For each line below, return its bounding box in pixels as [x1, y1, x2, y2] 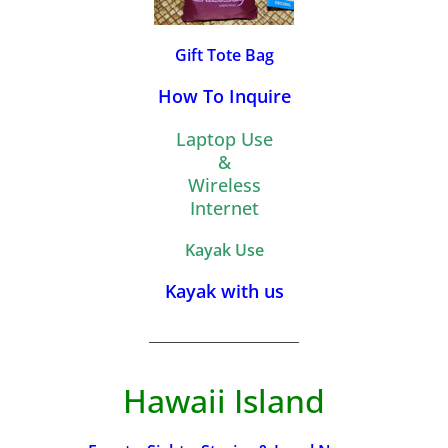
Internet [189, 196, 259, 221]
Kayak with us [164, 279, 284, 304]
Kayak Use [184, 239, 264, 262]
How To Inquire [157, 84, 291, 109]
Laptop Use [175, 127, 273, 152]
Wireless [187, 173, 261, 198]
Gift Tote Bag [174, 44, 274, 67]
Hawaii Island [123, 379, 325, 423]
